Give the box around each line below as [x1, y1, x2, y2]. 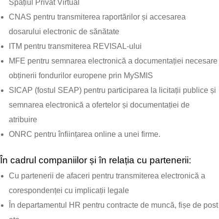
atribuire [9, 115, 37, 124]
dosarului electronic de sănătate [9, 27, 119, 36]
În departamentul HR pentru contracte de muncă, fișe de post [9, 201, 218, 209]
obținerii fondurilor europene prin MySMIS [9, 71, 153, 80]
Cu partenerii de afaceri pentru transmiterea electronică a [9, 172, 205, 180]
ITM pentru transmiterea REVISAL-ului [9, 42, 142, 50]
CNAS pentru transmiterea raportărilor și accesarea [9, 13, 186, 21]
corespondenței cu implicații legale [9, 186, 129, 195]
